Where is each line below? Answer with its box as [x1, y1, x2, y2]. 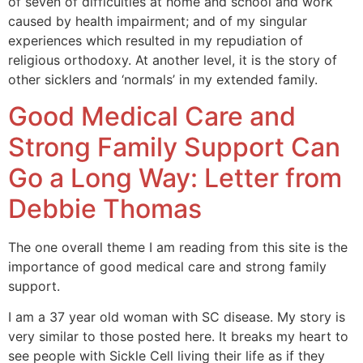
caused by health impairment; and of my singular [8, 13, 307, 30]
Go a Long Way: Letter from [8, 161, 342, 194]
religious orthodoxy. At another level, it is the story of [8, 52, 337, 69]
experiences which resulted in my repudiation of [8, 32, 303, 49]
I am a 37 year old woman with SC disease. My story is [8, 309, 345, 326]
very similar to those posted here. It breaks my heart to [8, 328, 348, 345]
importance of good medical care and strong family [8, 258, 327, 275]
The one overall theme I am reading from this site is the [8, 238, 348, 255]
